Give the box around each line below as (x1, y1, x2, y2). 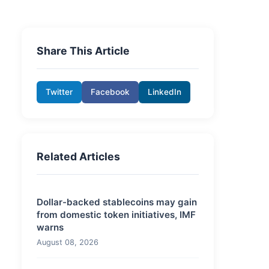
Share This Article (37, 44, 130, 57)
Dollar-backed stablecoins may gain (37, 196, 197, 208)
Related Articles (37, 150, 120, 163)
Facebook (91, 87, 130, 97)
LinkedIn (148, 87, 181, 97)
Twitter (46, 87, 73, 97)
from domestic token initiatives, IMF (37, 209, 196, 220)
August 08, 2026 (37, 238, 98, 247)
